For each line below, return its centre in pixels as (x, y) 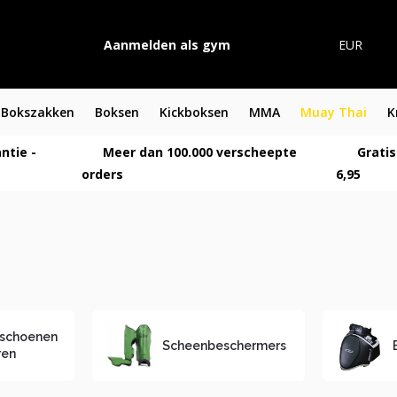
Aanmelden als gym (167, 44)
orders (102, 174)
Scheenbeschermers (225, 345)
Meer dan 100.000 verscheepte (198, 152)
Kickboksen (194, 112)
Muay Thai (333, 112)
